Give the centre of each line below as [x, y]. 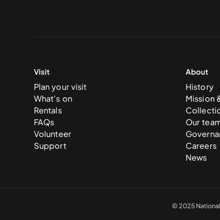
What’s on [53, 99]
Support [50, 146]
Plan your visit [60, 87]
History [199, 87]
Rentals [48, 110]
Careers [201, 146]
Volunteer [53, 134]
